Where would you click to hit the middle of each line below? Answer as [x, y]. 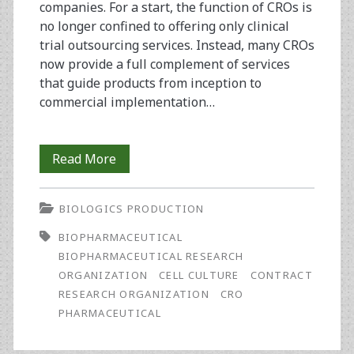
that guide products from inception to [150, 83]
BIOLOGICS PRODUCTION [132, 209]
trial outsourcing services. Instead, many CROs [177, 45]
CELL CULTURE [199, 275]
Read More [85, 159]
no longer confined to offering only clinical [164, 26]
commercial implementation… [127, 102]
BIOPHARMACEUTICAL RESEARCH [151, 256]
